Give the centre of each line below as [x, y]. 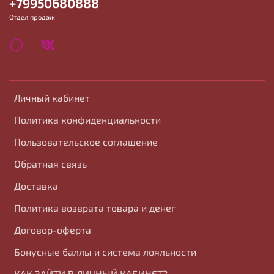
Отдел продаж [32, 17]
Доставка [36, 186]
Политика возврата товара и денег [95, 208]
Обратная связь [50, 164]
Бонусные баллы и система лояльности [105, 252]
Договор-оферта [53, 230]
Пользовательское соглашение [86, 142]
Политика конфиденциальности [87, 120]
